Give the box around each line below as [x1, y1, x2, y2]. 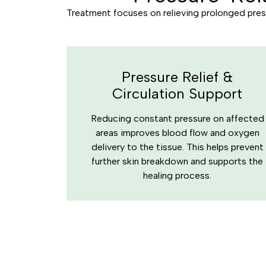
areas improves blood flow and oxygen [95, 127, 259, 138]
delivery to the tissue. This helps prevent [91, 141, 264, 153]
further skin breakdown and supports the [91, 156, 264, 167]
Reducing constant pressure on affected [90, 113, 264, 124]
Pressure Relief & [122, 68, 233, 85]
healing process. [143, 170, 212, 181]
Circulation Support [112, 85, 243, 102]
